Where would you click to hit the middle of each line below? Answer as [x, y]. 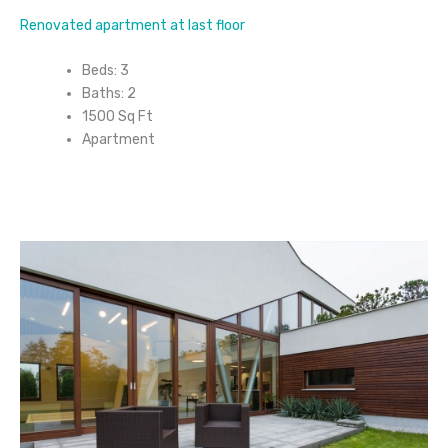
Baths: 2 [109, 94]
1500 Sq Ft [117, 117]
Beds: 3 [105, 71]
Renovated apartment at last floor [132, 25]
